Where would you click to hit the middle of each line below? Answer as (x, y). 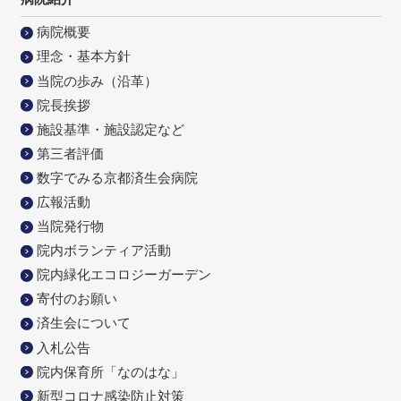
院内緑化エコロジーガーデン (124, 275)
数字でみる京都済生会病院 (117, 177)
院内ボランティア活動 (103, 251)
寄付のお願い (77, 299)
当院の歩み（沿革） (97, 81)
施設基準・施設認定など (110, 129)
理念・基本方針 (83, 56)
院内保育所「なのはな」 (110, 371)
